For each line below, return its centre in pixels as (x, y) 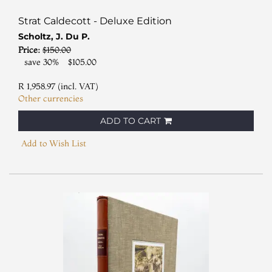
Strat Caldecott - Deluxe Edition (95, 21)
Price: (30, 49)
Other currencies (51, 98)
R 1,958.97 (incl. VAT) (58, 86)
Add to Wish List (54, 143)
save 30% (42, 62)
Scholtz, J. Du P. (54, 36)
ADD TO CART (131, 121)
